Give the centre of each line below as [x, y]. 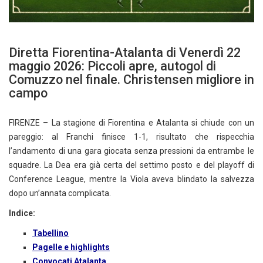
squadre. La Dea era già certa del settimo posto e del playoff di [131, 165]
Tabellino [50, 233]
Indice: [22, 213]
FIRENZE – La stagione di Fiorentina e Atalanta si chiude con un [131, 122]
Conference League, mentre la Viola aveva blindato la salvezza [131, 179]
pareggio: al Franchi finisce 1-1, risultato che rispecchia [131, 136]
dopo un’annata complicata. [60, 193]
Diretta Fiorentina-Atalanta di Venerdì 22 [125, 52]
